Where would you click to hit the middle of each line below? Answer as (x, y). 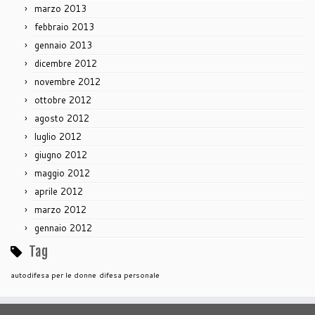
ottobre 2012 (63, 100)
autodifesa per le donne (53, 275)
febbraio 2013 (64, 27)
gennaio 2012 (63, 228)
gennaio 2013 (63, 45)
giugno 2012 (61, 155)
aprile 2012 (59, 192)
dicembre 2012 (66, 64)
